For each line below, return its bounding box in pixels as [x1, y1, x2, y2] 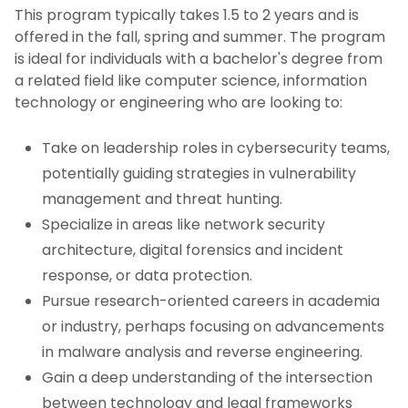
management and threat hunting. [42, 189, 282, 210]
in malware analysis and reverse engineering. [42, 342, 362, 363]
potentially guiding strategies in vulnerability [42, 163, 356, 185]
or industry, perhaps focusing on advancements [42, 316, 384, 338]
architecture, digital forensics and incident [42, 240, 343, 261]
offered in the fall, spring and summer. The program [15, 26, 385, 48]
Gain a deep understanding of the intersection [42, 367, 372, 389]
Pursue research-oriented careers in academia [42, 291, 380, 312]
